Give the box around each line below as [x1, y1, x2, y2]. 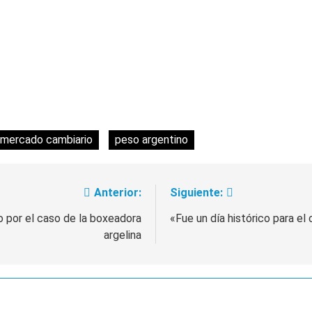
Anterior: [94, 186, 141, 200]
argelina [104, 228, 141, 242]
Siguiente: [170, 186, 223, 200]
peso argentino [115, 133, 188, 147]
